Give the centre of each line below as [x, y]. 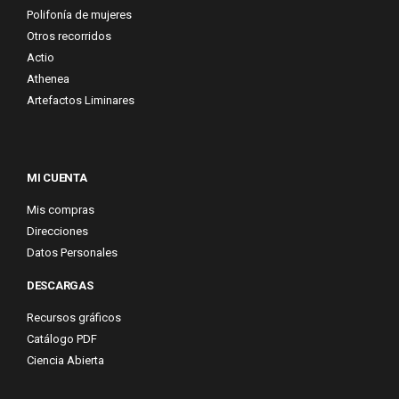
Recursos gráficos [74, 318]
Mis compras [61, 210]
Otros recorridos [69, 36]
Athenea [48, 79]
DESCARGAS [60, 285]
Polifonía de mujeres [79, 15]
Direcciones [57, 231]
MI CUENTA [57, 178]
